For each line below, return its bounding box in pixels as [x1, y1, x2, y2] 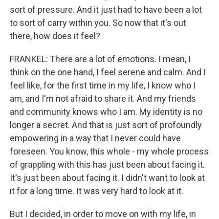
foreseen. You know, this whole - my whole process [10, 146, 209, 157]
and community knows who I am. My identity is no [10, 107, 202, 117]
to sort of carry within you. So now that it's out [10, 18, 186, 28]
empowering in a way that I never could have [10, 133, 181, 144]
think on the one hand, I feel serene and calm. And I [10, 67, 206, 78]
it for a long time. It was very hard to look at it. [10, 186, 183, 197]
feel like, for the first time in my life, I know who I [10, 80, 196, 91]
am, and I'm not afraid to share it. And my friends [10, 93, 196, 104]
